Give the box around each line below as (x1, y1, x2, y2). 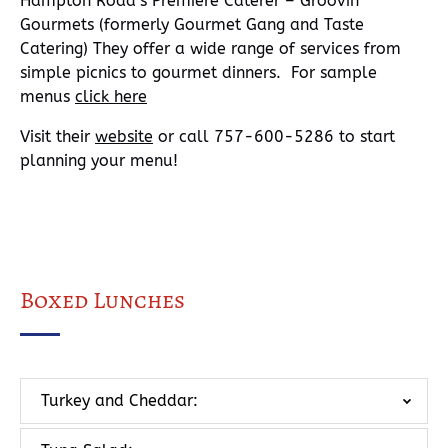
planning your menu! (20, 151, 178, 170)
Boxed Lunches (20, 284, 185, 316)
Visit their (20, 127, 95, 146)
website (95, 127, 153, 146)
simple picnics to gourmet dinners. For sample (20, 63, 377, 82)
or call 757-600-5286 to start (153, 127, 395, 146)
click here (75, 87, 147, 106)
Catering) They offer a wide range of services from (20, 39, 401, 58)
